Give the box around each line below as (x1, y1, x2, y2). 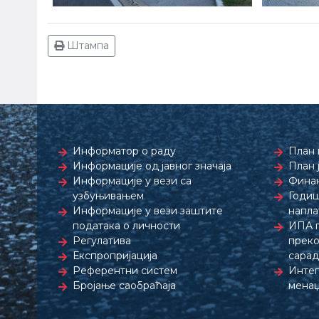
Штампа (64, 39, 109, 52)
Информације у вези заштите (73, 204, 223, 217)
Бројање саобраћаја (73, 279, 176, 292)
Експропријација (73, 249, 157, 262)
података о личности (73, 219, 180, 232)
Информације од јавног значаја (73, 159, 231, 172)
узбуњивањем (73, 189, 144, 202)
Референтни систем (73, 264, 177, 277)
